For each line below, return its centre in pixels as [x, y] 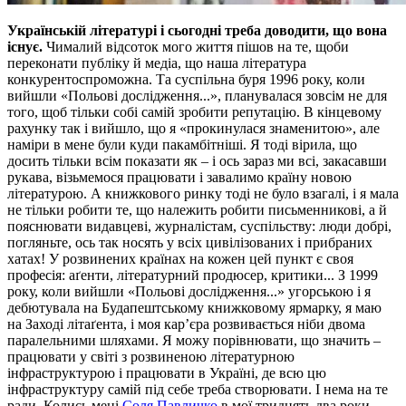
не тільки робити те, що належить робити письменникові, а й [197, 209]
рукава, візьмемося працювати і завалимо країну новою [179, 177]
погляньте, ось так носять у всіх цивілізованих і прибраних [190, 242]
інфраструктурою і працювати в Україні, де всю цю [167, 372]
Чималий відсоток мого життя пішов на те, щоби [198, 46]
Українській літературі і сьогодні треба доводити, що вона [197, 30]
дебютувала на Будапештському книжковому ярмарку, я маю [194, 307]
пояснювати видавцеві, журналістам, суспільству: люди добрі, [199, 226]
